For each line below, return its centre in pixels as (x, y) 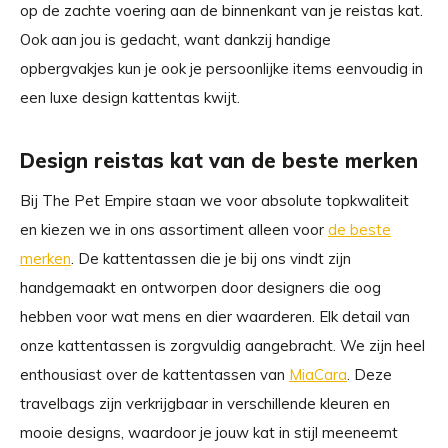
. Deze (369, 374)
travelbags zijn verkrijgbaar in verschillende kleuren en (205, 403)
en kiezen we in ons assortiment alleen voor (174, 229)
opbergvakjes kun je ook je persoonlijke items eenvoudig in (221, 68)
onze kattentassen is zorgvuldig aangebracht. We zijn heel (222, 345)
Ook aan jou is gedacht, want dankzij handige (175, 39)
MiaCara (318, 374)
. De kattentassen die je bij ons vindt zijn (211, 258)
